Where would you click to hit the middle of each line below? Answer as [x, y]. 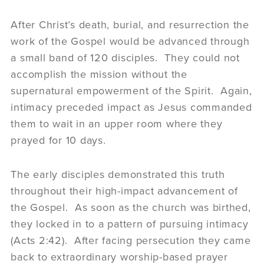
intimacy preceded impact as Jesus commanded [131, 107]
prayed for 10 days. [58, 140]
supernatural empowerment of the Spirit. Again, [131, 90]
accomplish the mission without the [99, 74]
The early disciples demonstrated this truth [118, 174]
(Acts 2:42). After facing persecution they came [131, 240]
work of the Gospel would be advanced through [130, 41]
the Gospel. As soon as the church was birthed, [131, 207]
